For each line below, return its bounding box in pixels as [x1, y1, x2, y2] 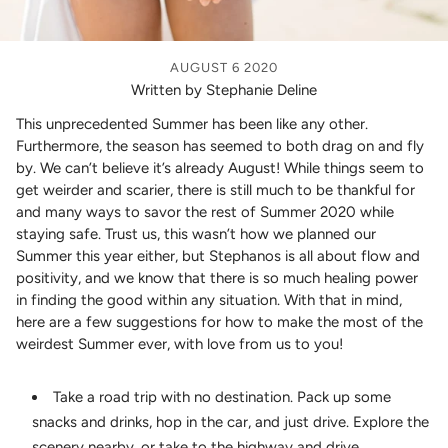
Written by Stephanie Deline [131, 80, 317, 99]
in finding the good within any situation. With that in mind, [16, 290, 402, 309]
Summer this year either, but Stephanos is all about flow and [16, 246, 420, 265]
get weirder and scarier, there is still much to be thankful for [16, 180, 415, 199]
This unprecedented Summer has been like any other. [16, 114, 368, 133]
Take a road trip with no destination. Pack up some [53, 387, 391, 406]
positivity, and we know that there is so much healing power [16, 268, 418, 287]
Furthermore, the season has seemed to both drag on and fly [16, 136, 424, 155]
